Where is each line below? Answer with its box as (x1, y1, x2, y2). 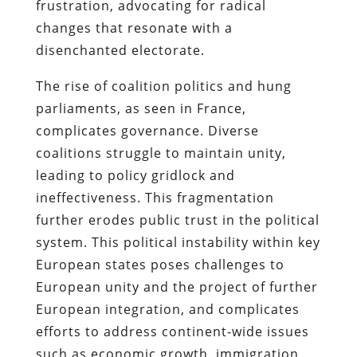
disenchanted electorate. (35, 41, 205, 59)
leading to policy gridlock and (35, 166, 235, 184)
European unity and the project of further (35, 277, 318, 296)
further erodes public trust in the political (35, 210, 320, 229)
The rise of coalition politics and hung (35, 76, 292, 95)
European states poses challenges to (35, 255, 284, 273)
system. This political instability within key (35, 233, 320, 251)
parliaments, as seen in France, (35, 99, 246, 117)
